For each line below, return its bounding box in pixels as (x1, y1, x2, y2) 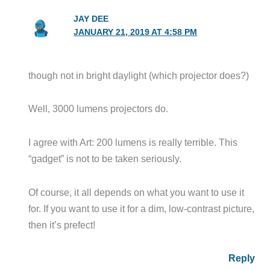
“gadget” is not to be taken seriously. (28, 152, 182, 164)
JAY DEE (74, 14, 109, 24)
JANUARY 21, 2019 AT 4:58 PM (74, 27, 198, 37)
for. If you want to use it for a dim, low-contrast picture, (28, 202, 255, 214)
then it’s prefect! (28, 219, 96, 230)
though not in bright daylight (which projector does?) (28, 69, 250, 81)
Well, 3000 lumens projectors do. (28, 103, 169, 115)
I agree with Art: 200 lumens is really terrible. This (28, 136, 238, 148)
